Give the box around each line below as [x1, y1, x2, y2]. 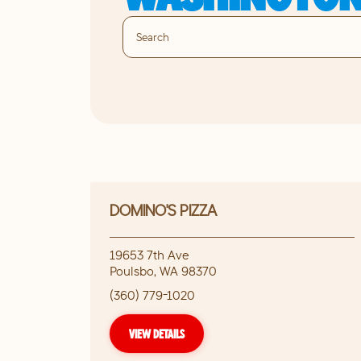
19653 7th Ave [110, 247, 189, 263]
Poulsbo [110, 263, 154, 279]
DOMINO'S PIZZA [110, 200, 217, 220]
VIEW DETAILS [129, 326, 185, 342]
